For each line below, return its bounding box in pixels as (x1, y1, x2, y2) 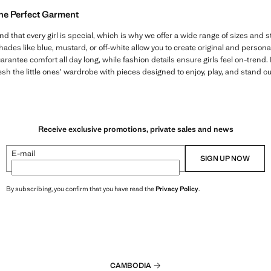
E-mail (11, 148, 35, 158)
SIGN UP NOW (200, 153, 250, 163)
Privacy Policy (155, 184, 198, 193)
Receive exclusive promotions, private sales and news (38, 123, 233, 134)
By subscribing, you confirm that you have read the (6, 184, 155, 193)
